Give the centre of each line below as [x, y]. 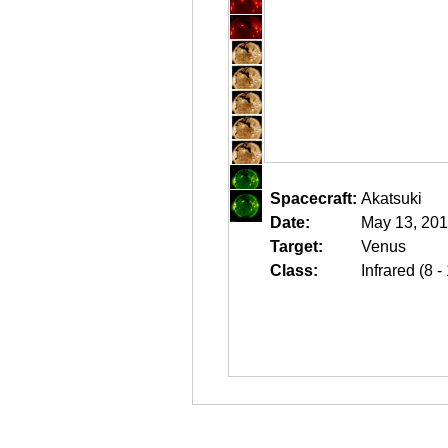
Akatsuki [391, 198]
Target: [296, 246]
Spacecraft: [313, 198]
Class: [294, 270]
